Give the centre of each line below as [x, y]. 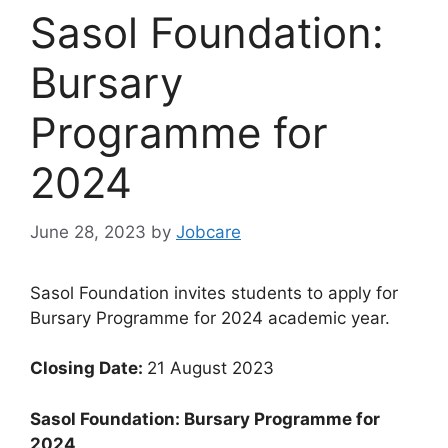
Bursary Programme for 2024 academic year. [210, 317]
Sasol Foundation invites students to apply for [214, 292]
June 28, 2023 [88, 231]
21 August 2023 [210, 368]
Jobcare [208, 231]
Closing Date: [88, 368]
